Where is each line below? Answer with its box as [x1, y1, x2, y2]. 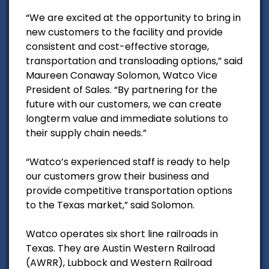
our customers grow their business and [26, 169, 209, 183]
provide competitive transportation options [26, 183, 232, 198]
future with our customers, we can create [26, 97, 222, 111]
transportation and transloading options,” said [26, 53, 243, 68]
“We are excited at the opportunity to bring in [26, 10, 241, 25]
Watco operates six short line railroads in [26, 226, 218, 241]
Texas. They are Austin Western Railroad [26, 241, 215, 255]
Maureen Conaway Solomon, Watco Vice [26, 68, 217, 82]
